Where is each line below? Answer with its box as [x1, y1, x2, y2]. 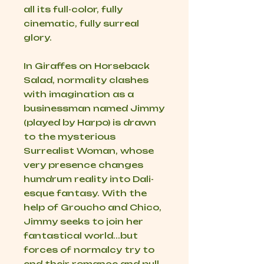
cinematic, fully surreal [24, 18, 139, 29]
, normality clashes [52, 75, 148, 85]
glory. [24, 32, 52, 43]
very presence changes [24, 160, 143, 170]
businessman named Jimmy [24, 103, 164, 114]
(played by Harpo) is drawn [24, 117, 156, 128]
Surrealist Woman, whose [24, 146, 154, 156]
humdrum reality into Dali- [24, 174, 154, 184]
